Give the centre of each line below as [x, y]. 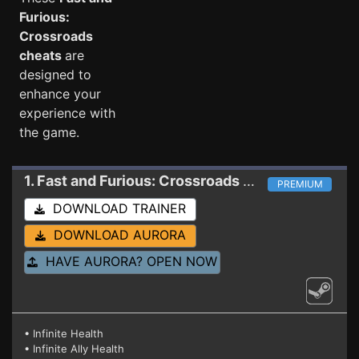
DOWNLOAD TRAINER [115, 208]
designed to [55, 75]
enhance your [60, 94]
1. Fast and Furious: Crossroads [132, 181]
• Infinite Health [64, 333]
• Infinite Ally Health [74, 349]
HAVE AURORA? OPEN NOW [127, 261]
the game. [49, 132]
